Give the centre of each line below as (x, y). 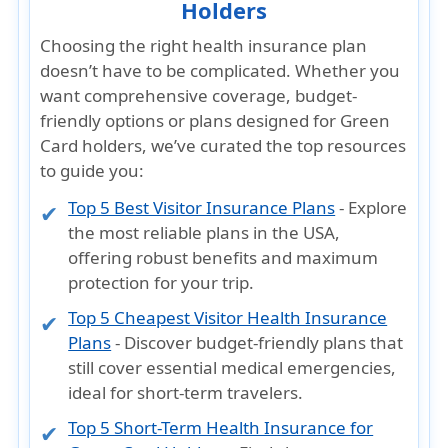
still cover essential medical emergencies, (232, 367)
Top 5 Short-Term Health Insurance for (221, 427)
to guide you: (92, 170)
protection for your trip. (161, 282)
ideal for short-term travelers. (186, 392)
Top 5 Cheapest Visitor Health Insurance (228, 317)
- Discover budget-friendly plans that (257, 342)
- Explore (371, 207)
